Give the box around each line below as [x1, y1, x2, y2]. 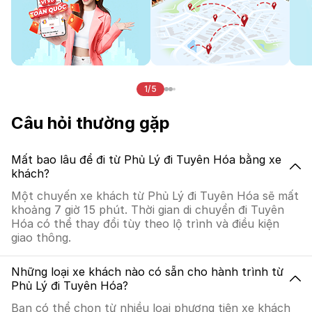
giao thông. [11, 231, 71, 244]
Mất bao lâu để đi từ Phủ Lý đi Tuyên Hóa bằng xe [11, 153, 281, 166]
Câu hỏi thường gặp [11, 113, 170, 133]
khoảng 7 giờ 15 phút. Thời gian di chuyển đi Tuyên [11, 203, 284, 217]
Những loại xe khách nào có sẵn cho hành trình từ [11, 265, 283, 279]
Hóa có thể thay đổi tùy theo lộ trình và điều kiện [11, 217, 279, 231]
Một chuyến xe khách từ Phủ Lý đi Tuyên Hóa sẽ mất [11, 189, 299, 203]
